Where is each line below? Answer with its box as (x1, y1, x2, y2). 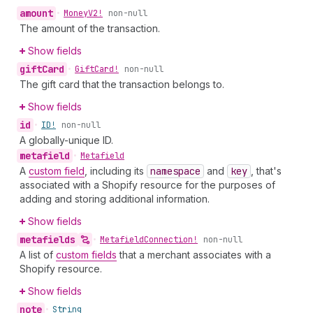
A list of (20, 249, 56, 261)
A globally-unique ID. (20, 134, 113, 146)
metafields (20, 233, 75, 246)
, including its (85, 165, 147, 177)
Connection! (144, 234, 198, 245)
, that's (251, 165, 282, 177)
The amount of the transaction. (20, 22, 160, 34)
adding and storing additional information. (20, 193, 210, 205)
